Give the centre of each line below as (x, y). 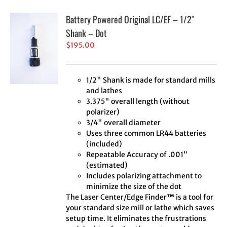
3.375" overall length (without (138, 102)
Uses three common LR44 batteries (146, 134)
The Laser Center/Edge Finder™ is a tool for (140, 197)
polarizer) (103, 112)
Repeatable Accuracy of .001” (137, 155)
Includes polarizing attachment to (144, 176)
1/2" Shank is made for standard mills (151, 80)
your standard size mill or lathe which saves (140, 208)
